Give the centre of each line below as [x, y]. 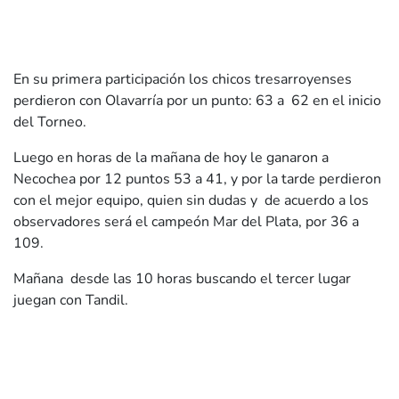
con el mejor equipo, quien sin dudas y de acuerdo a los [191, 201]
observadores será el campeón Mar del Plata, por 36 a [186, 222]
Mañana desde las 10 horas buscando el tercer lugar [182, 279]
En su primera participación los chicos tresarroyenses [183, 80]
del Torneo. [50, 122]
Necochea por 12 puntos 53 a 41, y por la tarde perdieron [199, 179]
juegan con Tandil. [71, 301]
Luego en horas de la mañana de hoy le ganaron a [171, 158]
